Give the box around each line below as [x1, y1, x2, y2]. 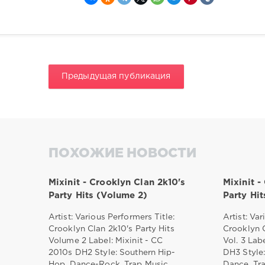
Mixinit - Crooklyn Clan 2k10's [49, 178, 186, 186]
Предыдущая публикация [62, 72, 171, 80]
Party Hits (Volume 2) [49, 191, 148, 199]
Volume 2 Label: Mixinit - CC [49, 237, 163, 244]
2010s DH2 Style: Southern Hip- [49, 248, 176, 256]
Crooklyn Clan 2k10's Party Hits [49, 225, 174, 232]
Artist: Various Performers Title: [49, 213, 174, 221]
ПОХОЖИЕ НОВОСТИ [49, 148, 196, 160]
